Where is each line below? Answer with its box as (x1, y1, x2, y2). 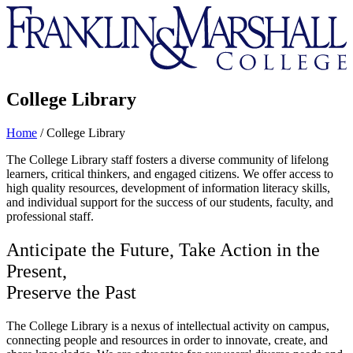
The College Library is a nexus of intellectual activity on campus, (6, 318, 329, 333)
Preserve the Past (6, 281, 136, 303)
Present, (6, 260, 67, 281)
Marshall (6, 34, 49, 47)
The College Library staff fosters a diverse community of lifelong (6, 152, 329, 166)
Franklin (6, 6, 47, 19)
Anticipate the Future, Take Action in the (6, 239, 320, 260)
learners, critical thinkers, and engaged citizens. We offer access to (6, 166, 333, 180)
